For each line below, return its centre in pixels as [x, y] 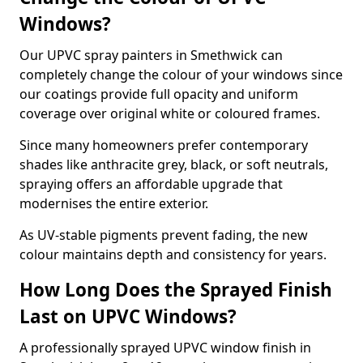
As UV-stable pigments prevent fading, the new [164, 235]
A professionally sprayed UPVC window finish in [165, 348]
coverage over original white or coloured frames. [170, 113]
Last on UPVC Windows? [128, 316]
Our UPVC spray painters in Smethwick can [151, 55]
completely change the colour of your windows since [181, 75]
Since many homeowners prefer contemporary [164, 145]
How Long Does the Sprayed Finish [176, 290]
